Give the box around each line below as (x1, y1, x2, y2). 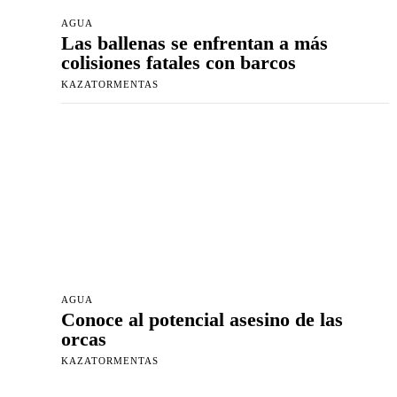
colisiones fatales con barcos (61, 51, 296, 74)
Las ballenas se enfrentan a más (61, 32, 328, 55)
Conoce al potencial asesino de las (61, 308, 343, 331)
